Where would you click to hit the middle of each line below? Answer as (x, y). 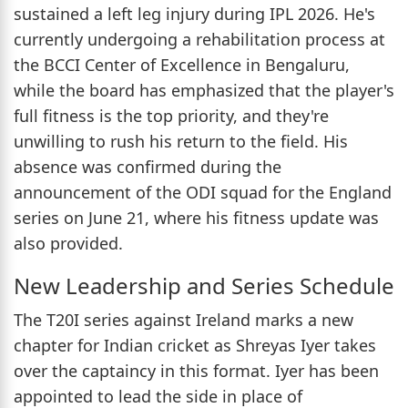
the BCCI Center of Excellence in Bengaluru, (182, 64)
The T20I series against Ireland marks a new (184, 319)
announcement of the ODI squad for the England (203, 192)
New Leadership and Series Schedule (204, 285)
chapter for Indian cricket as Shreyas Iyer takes (195, 345)
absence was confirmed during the (148, 166)
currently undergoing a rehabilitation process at (199, 39)
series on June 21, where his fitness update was (196, 217)
